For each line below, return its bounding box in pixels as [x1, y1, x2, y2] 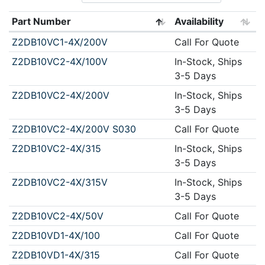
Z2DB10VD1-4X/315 [11, 248, 100, 261]
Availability [174, 15, 224, 27]
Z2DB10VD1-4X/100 [11, 229, 100, 241]
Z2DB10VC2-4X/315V [11, 176, 108, 188]
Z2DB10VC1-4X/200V [11, 35, 108, 48]
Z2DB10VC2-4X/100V [11, 55, 108, 67]
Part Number [11, 15, 71, 27]
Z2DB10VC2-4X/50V [11, 209, 104, 222]
